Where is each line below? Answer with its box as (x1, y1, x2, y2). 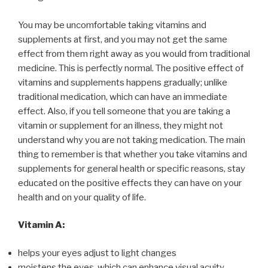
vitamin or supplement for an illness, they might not (18, 120, 223, 131)
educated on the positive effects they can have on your (18, 177, 242, 188)
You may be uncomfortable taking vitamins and (18, 19, 206, 31)
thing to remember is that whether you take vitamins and (18, 148, 247, 160)
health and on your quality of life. (18, 191, 146, 203)
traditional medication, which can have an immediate (18, 91, 227, 102)
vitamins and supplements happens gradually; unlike (18, 77, 227, 88)
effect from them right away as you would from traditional (18, 48, 250, 59)
